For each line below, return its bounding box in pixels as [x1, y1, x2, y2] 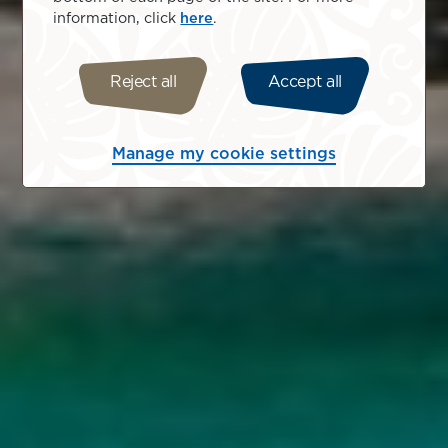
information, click [53, 11, 181, 25]
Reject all [110, 74, 177, 90]
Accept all [267, 74, 342, 90]
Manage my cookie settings [112, 146, 336, 162]
